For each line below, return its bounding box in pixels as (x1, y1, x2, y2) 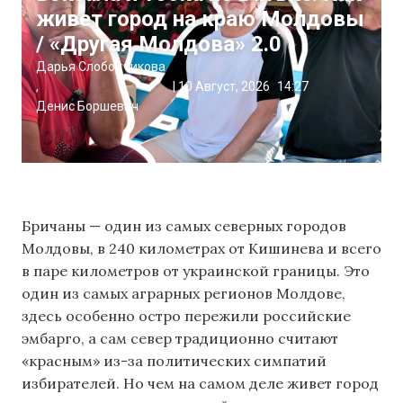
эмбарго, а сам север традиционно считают (22, 329, 338, 348)
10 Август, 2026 (178, 79, 270, 94)
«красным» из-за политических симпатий (22, 352, 327, 371)
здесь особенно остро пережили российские (22, 307, 351, 326)
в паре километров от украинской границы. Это (22, 262, 370, 281)
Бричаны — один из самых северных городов (22, 217, 346, 236)
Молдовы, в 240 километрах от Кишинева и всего (22, 239, 381, 258)
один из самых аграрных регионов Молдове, (22, 284, 345, 303)
